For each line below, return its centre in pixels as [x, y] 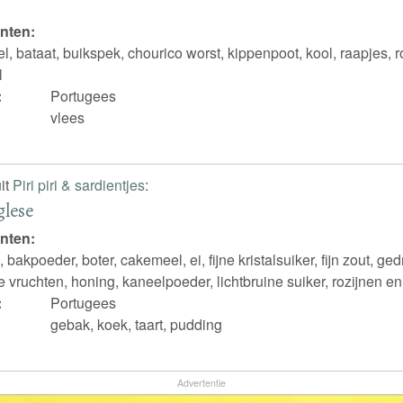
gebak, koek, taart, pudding [137, 324]
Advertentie [201, 382]
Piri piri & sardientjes [78, 184]
